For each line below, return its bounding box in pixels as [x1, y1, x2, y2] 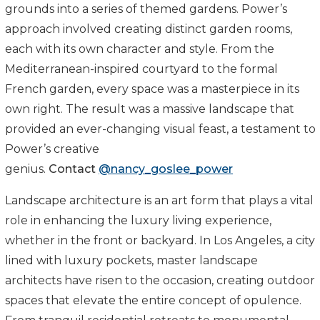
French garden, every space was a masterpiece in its [5, 81, 299, 96]
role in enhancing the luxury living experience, [5, 213, 271, 227]
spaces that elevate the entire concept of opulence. [5, 293, 301, 307]
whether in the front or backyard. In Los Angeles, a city [5, 233, 315, 247]
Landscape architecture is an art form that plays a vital [5, 193, 314, 207]
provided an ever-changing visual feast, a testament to [5, 121, 316, 136]
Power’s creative [5, 141, 99, 156]
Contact [46, 161, 99, 176]
